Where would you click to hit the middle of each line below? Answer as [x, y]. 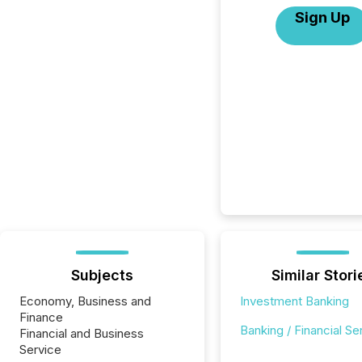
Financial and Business [82, 333]
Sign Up [323, 17]
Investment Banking [294, 301]
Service [40, 349]
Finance [41, 317]
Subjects [102, 275]
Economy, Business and [85, 301]
